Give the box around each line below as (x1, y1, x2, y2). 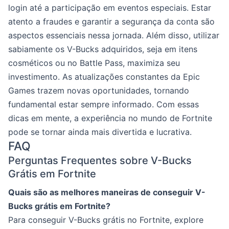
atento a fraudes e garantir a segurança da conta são (8, 16, 215, 27)
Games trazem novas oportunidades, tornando (8, 85, 189, 96)
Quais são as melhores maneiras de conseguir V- (8, 187, 205, 197)
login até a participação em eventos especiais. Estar (8, 2, 211, 13)
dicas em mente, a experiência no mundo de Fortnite (8, 112, 212, 123)
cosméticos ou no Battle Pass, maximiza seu (8, 57, 180, 68)
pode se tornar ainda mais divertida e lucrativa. (8, 126, 192, 137)
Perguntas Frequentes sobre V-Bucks (8, 154, 192, 167)
